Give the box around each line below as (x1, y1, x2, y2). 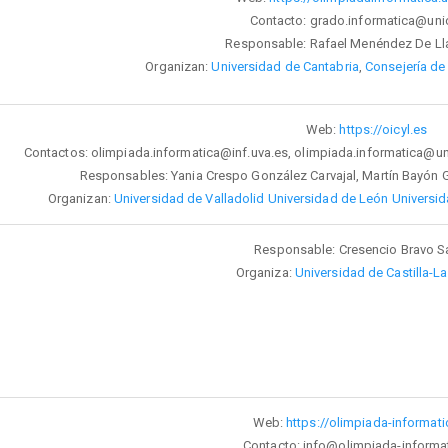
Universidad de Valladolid (113, 191, 265, 207)
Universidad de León (267, 191, 389, 207)
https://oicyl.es (339, 122, 428, 138)
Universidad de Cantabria (211, 59, 359, 75)
